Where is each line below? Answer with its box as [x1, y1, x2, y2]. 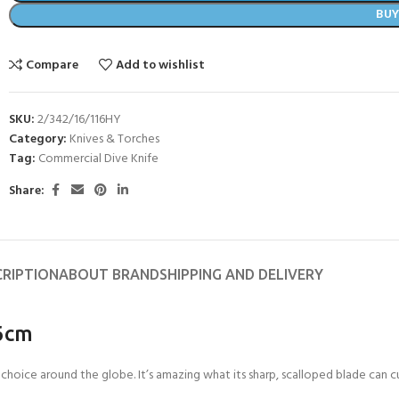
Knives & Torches [69, 129, 159, 150]
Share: [9, 180, 45, 201]
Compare [26, 55, 79, 76]
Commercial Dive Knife [38, 149, 159, 169]
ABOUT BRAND [58, 266, 159, 282]
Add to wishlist [116, 55, 206, 76]
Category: [9, 129, 67, 150]
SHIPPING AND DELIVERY [159, 266, 323, 282]
